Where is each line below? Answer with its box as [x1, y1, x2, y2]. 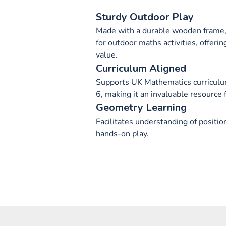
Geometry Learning [96, 101, 187, 115]
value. [96, 49, 118, 61]
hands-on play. [96, 128, 149, 139]
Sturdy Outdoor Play [96, 10, 194, 24]
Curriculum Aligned [96, 62, 186, 75]
